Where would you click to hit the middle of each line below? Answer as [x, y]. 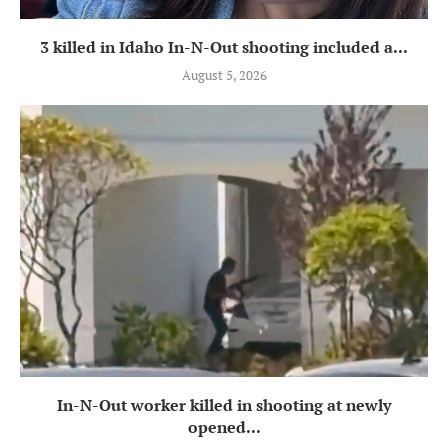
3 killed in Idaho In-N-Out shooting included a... [224, 46]
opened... [224, 426]
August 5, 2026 [224, 74]
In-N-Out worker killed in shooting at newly [224, 404]
